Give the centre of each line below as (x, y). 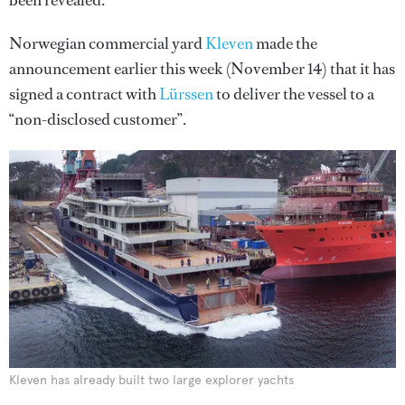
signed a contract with (84, 94)
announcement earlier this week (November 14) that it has (202, 69)
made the (285, 43)
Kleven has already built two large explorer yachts (151, 380)
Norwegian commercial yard (107, 43)
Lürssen (186, 94)
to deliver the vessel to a (294, 94)
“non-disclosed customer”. (98, 119)
